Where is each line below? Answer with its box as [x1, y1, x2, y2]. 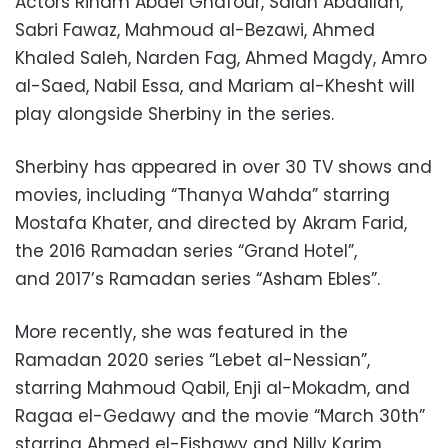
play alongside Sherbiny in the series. [15, 102, 334, 127]
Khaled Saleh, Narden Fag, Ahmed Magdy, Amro [15, 46, 427, 71]
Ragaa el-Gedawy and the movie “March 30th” [15, 404, 425, 429]
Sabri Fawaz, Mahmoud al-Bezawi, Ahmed [15, 18, 375, 43]
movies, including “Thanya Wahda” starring [15, 183, 390, 208]
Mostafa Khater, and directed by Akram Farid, [15, 211, 407, 236]
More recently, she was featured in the [15, 320, 348, 345]
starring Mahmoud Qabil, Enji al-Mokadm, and [15, 376, 410, 401]
